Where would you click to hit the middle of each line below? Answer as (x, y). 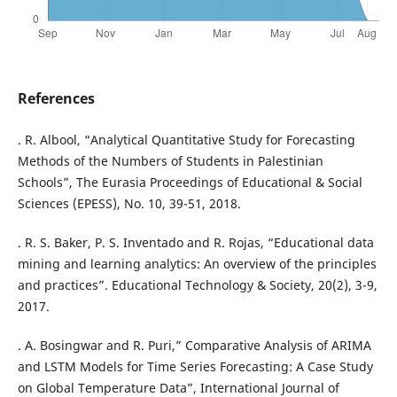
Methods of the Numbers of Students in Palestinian (170, 161)
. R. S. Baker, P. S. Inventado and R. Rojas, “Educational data (195, 243)
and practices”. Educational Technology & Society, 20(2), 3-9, (197, 285)
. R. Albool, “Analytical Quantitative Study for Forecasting (186, 140)
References (56, 99)
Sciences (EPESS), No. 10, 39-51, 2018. (129, 204)
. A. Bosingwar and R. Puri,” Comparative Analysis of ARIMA (194, 346)
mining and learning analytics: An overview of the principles (197, 264)
